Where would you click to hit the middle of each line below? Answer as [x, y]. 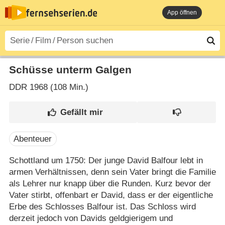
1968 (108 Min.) [58, 87]
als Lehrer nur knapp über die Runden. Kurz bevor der [110, 184]
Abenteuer [33, 139]
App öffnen [182, 13]
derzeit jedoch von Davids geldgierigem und [91, 218]
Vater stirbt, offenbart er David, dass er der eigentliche [111, 195]
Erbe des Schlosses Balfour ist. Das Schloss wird [102, 207]
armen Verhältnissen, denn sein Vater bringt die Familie [112, 172]
